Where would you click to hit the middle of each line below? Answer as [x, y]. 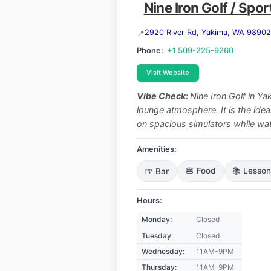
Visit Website [168, 72]
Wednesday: [163, 252]
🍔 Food [201, 171]
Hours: [149, 201]
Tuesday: [157, 235]
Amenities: [156, 149]
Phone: [150, 50]
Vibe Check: [163, 96]
